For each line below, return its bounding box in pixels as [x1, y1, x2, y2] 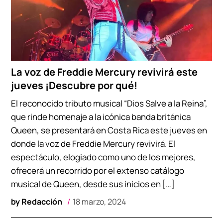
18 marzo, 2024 [73, 196, 126, 207]
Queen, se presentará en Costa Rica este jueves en [11, 124, 208, 136]
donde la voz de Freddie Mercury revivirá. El [11, 137, 176, 149]
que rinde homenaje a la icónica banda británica [11, 111, 191, 122]
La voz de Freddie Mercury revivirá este [11, 65, 198, 79]
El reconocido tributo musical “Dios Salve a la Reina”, [11, 97, 208, 109]
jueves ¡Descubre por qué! [11, 78, 138, 92]
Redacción [21, 196, 63, 207]
